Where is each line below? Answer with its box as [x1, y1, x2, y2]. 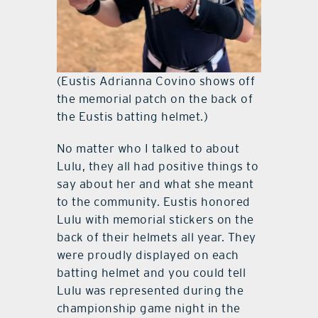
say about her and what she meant [56, 177, 254, 192]
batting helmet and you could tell [56, 265, 246, 280]
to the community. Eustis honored [56, 194, 251, 209]
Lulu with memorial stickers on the [56, 212, 254, 227]
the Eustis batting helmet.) [56, 109, 209, 124]
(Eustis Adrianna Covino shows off [56, 74, 256, 89]
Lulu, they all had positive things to [56, 159, 259, 174]
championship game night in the [56, 301, 241, 316]
